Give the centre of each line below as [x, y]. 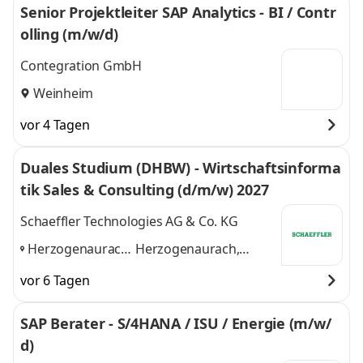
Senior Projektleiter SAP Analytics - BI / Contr [178, 12]
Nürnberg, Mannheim [201, 268]
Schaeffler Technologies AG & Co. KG [129, 222]
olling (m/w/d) [69, 34]
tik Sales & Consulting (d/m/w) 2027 [145, 190]
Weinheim [63, 93]
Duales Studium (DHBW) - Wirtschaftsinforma [181, 168]
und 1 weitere [176, 287]
